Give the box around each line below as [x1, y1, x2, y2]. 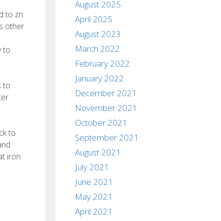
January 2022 [75, 73, 124, 84]
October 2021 [75, 117, 127, 128]
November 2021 [75, 102, 137, 113]
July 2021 [75, 161, 109, 173]
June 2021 [75, 176, 113, 187]
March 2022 [75, 43, 120, 54]
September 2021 [75, 132, 139, 143]
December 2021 [75, 87, 137, 99]
